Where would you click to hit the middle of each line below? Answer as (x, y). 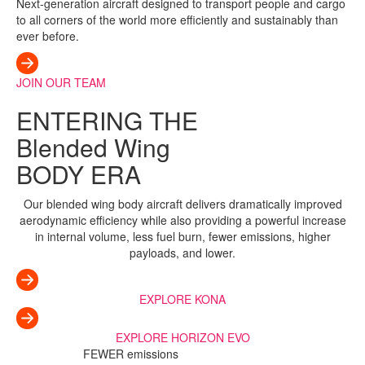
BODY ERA (79, 174)
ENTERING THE (107, 120)
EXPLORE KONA (182, 299)
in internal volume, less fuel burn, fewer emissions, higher (182, 236)
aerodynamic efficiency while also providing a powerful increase (182, 220)
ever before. (48, 35)
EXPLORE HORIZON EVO (182, 337)
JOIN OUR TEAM (61, 82)
